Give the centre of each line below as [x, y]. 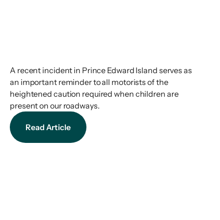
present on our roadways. [55, 106]
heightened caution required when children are [94, 94]
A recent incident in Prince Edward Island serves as [101, 70]
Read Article [48, 127]
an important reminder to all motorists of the [89, 82]
